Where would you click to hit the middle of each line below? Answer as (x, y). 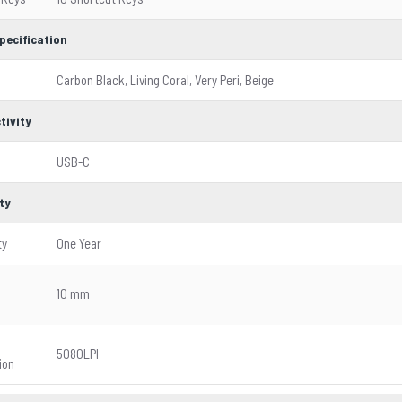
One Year (79, 243)
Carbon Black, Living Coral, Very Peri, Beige (165, 80)
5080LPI (78, 354)
